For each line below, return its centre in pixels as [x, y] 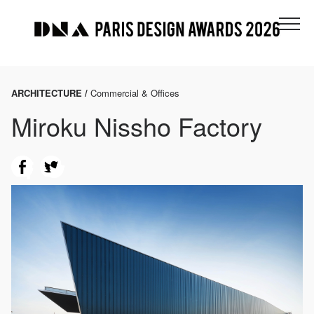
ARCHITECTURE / [51, 93]
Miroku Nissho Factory [137, 126]
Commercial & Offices [135, 93]
